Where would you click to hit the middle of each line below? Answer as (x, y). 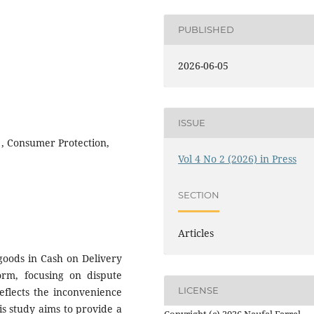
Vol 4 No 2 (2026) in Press (238, 158)
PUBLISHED (206, 30)
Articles (196, 233)
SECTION (199, 195)
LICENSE (199, 291)
